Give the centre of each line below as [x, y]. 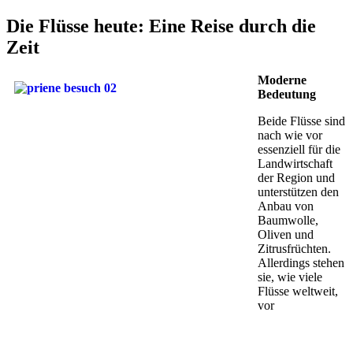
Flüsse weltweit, [298, 292]
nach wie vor [290, 136]
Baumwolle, [288, 221]
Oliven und [286, 235]
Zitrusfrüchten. [294, 249]
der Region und [296, 178]
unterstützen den [298, 192]
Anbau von [286, 206]
